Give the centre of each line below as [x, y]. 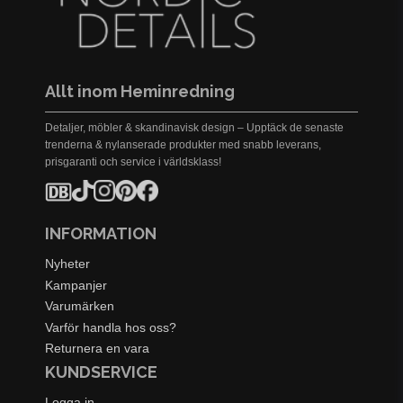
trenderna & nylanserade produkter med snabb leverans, [183, 144]
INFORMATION [101, 233]
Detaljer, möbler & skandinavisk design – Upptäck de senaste [194, 127]
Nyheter [67, 263]
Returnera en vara [97, 349]
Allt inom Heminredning [140, 91]
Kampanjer [76, 285]
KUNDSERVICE [101, 372]
